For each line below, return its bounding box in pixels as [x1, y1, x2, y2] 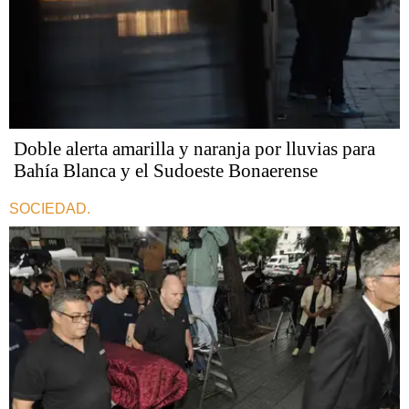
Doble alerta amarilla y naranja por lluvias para [14, 137, 375, 160]
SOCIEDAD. [9, 200, 90, 216]
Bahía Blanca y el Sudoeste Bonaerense [14, 159, 318, 182]
